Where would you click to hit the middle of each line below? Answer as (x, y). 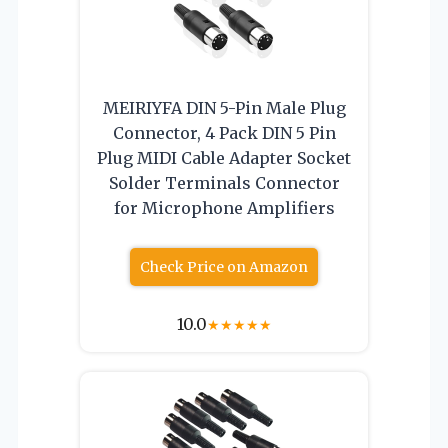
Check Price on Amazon (224, 266)
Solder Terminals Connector (224, 182)
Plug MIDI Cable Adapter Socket (224, 157)
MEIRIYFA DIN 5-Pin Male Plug (224, 107)
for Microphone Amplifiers (224, 207)
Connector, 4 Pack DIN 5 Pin (224, 132)
